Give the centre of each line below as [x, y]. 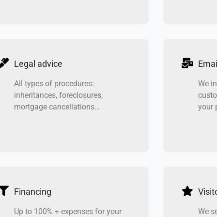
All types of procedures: [54, 83]
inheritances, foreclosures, [58, 95]
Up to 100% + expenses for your [68, 211]
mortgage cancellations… [57, 107]
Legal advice [38, 63]
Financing [32, 191]
